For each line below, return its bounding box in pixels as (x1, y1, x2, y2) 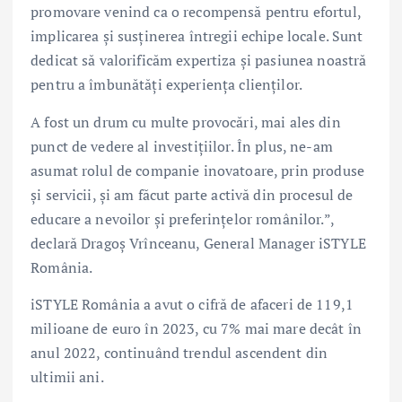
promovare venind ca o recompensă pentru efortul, (31, 2, 361, 22)
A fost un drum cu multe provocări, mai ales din (31, 111, 341, 132)
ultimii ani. (31, 366, 104, 387)
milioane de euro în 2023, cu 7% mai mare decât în (31, 318, 362, 338)
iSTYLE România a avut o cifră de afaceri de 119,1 (31, 293, 354, 314)
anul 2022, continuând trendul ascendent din (31, 342, 328, 363)
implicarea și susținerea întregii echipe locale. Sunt (31, 26, 363, 47)
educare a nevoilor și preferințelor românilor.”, (31, 208, 334, 229)
